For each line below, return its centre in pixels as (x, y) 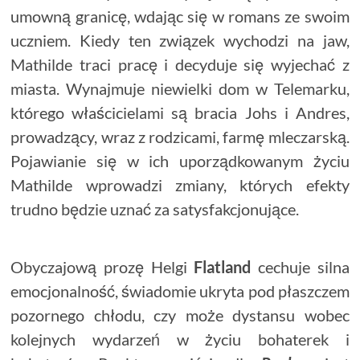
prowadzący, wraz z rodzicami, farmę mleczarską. (180, 136)
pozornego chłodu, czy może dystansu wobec (180, 315)
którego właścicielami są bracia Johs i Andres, (180, 112)
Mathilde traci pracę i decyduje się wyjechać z (180, 64)
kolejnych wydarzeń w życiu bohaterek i (180, 339)
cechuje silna (300, 266)
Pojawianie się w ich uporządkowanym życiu (180, 160)
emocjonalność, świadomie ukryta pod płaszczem (180, 290)
